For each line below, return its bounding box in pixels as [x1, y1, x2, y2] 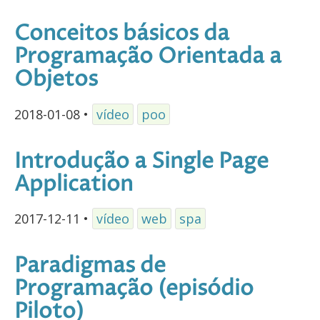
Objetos [14, 64, 98, 94]
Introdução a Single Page [14, 146, 269, 176]
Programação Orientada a [14, 41, 281, 71]
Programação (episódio [14, 274, 254, 304]
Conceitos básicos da [14, 19, 229, 49]
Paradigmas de [14, 251, 166, 281]
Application [14, 169, 133, 199]
